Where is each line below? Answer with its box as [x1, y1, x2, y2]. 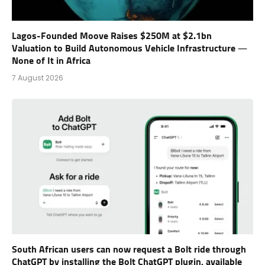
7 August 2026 [12, 72, 63, 83]
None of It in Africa [12, 56, 91, 66]
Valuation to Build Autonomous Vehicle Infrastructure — [12, 43, 247, 53]
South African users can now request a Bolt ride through [12, 245, 246, 255]
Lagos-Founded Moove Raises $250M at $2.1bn [12, 31, 212, 41]
